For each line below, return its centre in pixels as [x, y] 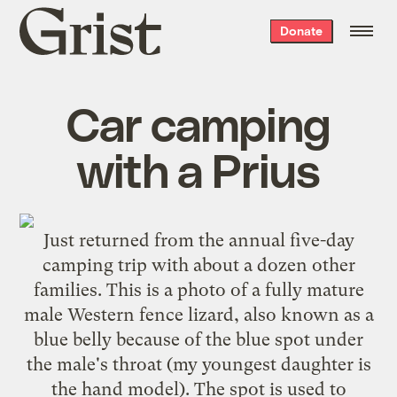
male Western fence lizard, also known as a [198, 314]
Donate [301, 31]
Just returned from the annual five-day [198, 240]
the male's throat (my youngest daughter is [198, 364]
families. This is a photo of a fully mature [198, 289]
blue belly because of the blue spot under [198, 339]
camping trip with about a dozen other [198, 265]
